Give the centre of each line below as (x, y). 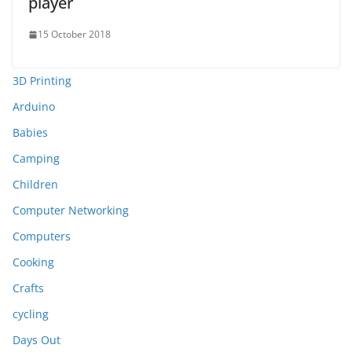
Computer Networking (71, 210)
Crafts (28, 288)
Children (35, 184)
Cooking (33, 262)
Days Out (37, 340)
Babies (30, 132)
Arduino (34, 106)
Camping (36, 158)
